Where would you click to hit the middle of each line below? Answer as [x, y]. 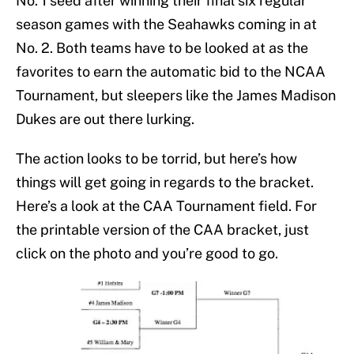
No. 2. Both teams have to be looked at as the [162, 48]
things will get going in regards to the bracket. [165, 183]
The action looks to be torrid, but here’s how [156, 159]
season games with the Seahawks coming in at [166, 24]
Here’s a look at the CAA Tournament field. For [166, 206]
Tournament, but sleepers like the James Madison [176, 96]
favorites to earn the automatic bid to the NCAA [171, 72]
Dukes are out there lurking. [105, 119]
